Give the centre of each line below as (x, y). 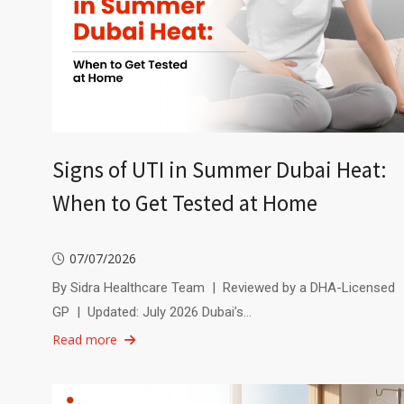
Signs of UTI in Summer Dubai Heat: (219, 169)
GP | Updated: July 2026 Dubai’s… (151, 312)
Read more (84, 339)
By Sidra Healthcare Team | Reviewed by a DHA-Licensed (223, 287)
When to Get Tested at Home (184, 202)
